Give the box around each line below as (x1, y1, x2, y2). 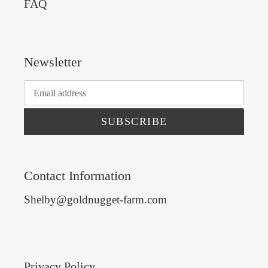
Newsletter (24, 54, 81, 69)
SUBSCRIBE (100, 115, 167, 127)
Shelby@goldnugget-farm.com (24, 193, 167, 206)
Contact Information (24, 168, 131, 183)
